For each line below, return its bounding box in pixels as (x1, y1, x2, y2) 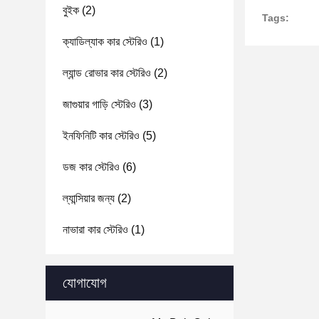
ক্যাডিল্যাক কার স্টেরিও (63, 36, 147, 48)
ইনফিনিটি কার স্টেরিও (63, 130, 140, 142)
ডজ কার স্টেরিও (63, 161, 120, 173)
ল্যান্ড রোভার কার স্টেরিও (63, 67, 151, 79)
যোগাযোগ (63, 275, 107, 291)
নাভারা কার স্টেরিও (63, 224, 128, 236)
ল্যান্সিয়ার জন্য (63, 192, 115, 204)
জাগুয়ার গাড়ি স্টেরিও (63, 98, 136, 110)
